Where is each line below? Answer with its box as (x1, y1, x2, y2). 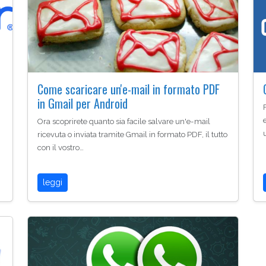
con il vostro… (37, 143, 84, 153)
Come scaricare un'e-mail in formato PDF (37, 80, 220, 99)
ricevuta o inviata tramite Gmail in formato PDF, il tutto (37, 130, 227, 140)
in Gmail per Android (37, 94, 128, 113)
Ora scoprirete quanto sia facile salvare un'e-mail (37, 117, 210, 126)
